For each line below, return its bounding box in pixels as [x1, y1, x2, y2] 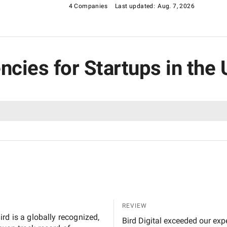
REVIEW [122, 202, 147, 209]
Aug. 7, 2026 [158, 3, 195, 10]
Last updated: [115, 3, 156, 10]
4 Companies [68, 3, 107, 10]
